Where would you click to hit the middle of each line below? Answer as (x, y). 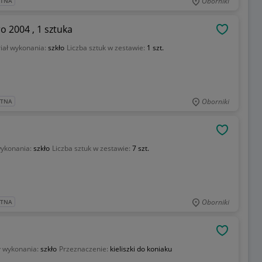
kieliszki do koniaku (141, 249)
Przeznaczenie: (84, 249)
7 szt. (140, 148)
